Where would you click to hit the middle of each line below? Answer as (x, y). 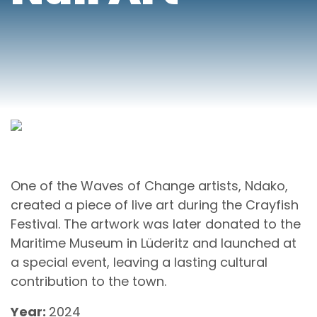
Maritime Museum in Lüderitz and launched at (154, 243)
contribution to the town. (88, 281)
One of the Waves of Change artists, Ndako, (149, 185)
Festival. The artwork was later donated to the (156, 224)
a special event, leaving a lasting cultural (139, 262)
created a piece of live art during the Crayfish (155, 204)
